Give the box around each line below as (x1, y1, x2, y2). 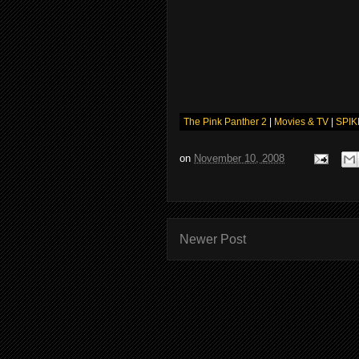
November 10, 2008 (194, 152, 284, 165)
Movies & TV (274, 116, 329, 127)
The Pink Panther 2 (184, 116, 269, 127)
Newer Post (179, 232, 246, 246)
